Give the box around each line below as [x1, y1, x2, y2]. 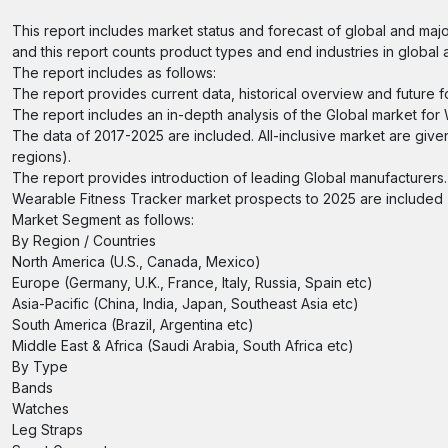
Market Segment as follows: [12, 211, 194, 228]
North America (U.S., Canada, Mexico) [12, 253, 261, 270]
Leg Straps [12, 421, 83, 438]
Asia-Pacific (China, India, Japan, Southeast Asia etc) [12, 295, 359, 312]
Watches [12, 400, 69, 417]
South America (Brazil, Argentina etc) [12, 316, 254, 333]
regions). [12, 148, 71, 165]
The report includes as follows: [12, 64, 216, 81]
